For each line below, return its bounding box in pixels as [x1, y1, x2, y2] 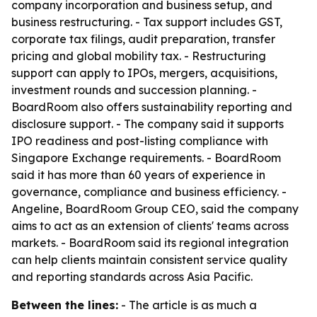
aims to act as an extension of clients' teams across [11, 219, 289, 233]
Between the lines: [11, 298, 118, 312]
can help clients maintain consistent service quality [11, 253, 287, 267]
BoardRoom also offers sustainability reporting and [11, 100, 292, 114]
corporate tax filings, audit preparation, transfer [11, 32, 275, 46]
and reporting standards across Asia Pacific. [11, 270, 253, 284]
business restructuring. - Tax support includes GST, [11, 15, 282, 29]
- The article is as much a [118, 298, 257, 312]
